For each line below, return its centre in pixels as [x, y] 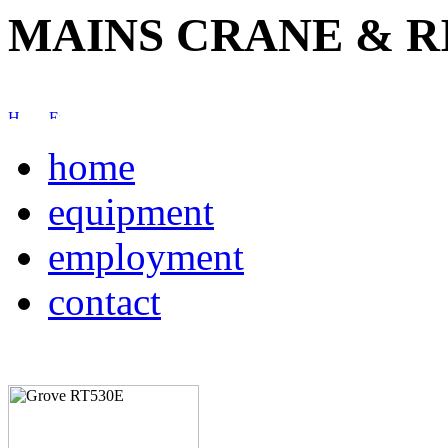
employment [146, 257]
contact [104, 302]
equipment [131, 212]
